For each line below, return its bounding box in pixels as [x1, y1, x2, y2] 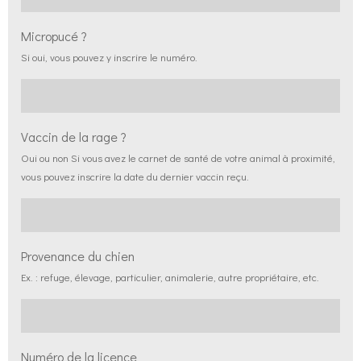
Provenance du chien [21, 247, 135, 264]
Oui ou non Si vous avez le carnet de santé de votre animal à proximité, [21, 151, 335, 164]
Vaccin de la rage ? [21, 128, 127, 145]
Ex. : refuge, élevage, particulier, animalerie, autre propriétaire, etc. [21, 270, 319, 284]
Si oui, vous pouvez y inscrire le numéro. [21, 50, 197, 64]
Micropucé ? [21, 27, 87, 44]
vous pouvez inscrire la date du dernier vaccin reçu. [21, 169, 249, 183]
